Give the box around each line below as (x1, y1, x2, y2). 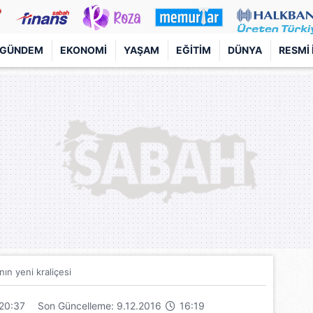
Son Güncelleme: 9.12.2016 (38, 300, 165, 312)
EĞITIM (176, 44, 211, 56)
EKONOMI (60, 44, 107, 56)
